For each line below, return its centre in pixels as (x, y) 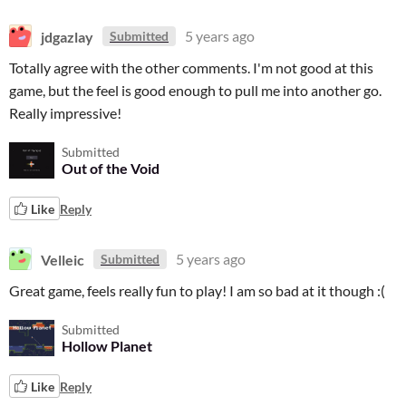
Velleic (63, 259)
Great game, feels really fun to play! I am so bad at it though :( (197, 290)
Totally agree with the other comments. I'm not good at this (191, 68)
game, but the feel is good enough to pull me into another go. (195, 90)
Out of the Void (111, 168)
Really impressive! (65, 113)
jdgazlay (67, 36)
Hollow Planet (107, 346)
